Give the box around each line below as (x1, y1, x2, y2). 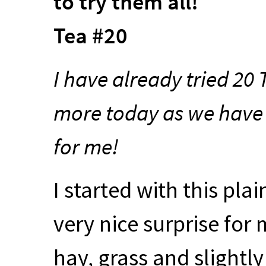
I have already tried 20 (53, 64, 258, 93)
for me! (53, 132, 119, 160)
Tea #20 (53, 21, 128, 49)
